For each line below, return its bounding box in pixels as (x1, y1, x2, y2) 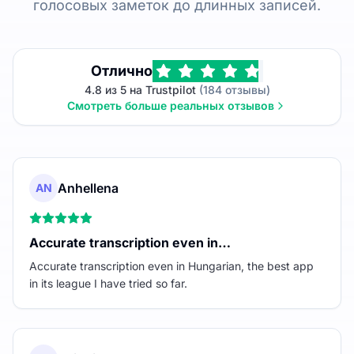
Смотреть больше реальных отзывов (67, 98, 274, 112)
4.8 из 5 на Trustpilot (84, 82, 196, 96)
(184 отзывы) (195, 82, 270, 96)
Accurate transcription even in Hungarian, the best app (29, 258, 314, 273)
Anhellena (58, 179, 119, 196)
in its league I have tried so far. (29, 276, 187, 290)
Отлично (91, 62, 153, 79)
